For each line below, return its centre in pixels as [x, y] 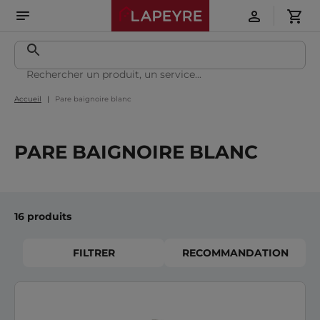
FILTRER [94, 253]
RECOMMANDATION [235, 253]
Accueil [28, 99]
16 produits [43, 216]
